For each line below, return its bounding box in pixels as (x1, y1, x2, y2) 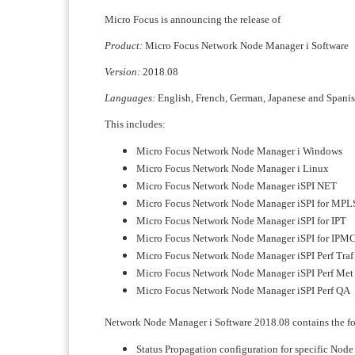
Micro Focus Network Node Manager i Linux (136, 162, 329, 174)
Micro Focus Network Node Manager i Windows (136, 145, 342, 157)
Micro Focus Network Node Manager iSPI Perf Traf (136, 250, 353, 261)
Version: (105, 66, 140, 78)
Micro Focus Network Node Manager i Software (143, 40, 349, 52)
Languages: (105, 92, 155, 104)
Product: (105, 40, 143, 52)
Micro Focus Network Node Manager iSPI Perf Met (136, 267, 353, 279)
